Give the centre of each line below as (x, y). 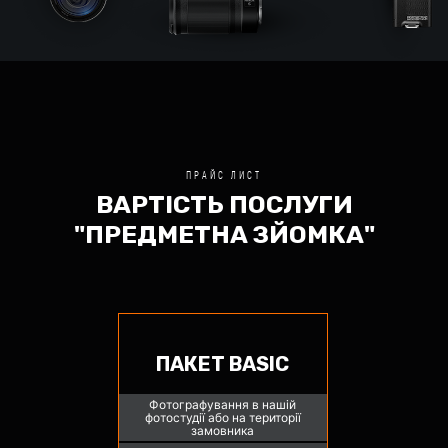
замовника (223, 431)
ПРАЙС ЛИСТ (224, 174)
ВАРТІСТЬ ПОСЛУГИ (224, 204)
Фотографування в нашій (223, 405)
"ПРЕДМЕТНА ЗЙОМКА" (224, 234)
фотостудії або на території (222, 418)
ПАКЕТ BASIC (223, 364)
